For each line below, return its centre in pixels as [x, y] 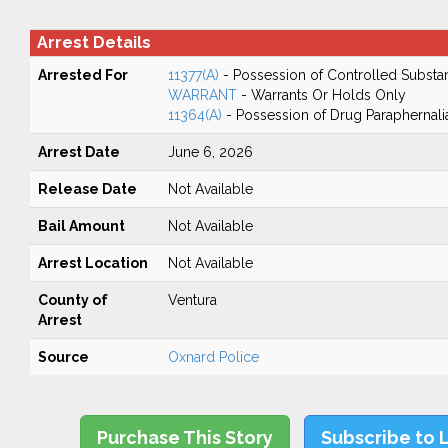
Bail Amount [81, 226]
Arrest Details [93, 42]
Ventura [192, 300]
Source [63, 357]
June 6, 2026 [210, 152]
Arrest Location [92, 263]
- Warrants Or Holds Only [321, 95]
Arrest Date [78, 152]
